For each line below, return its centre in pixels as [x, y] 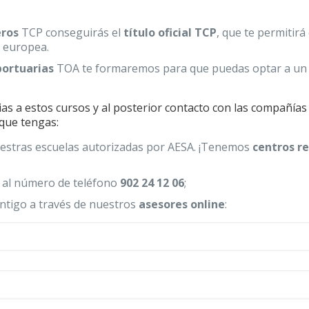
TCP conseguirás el [71, 32]
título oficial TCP [170, 32]
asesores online [182, 204]
